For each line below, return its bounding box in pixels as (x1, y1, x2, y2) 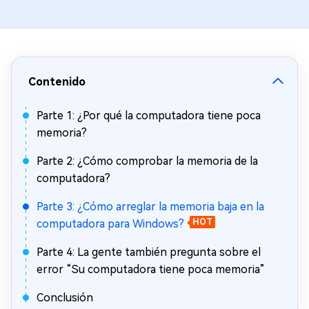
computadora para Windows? (37, 217, 184, 230)
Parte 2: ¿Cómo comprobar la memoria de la (37, 154, 258, 168)
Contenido (28, 75, 86, 88)
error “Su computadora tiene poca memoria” (37, 263, 265, 276)
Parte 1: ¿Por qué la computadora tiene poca (37, 109, 261, 122)
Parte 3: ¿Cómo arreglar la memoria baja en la (37, 200, 264, 213)
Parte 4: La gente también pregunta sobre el (37, 246, 261, 259)
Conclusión (37, 291, 93, 304)
